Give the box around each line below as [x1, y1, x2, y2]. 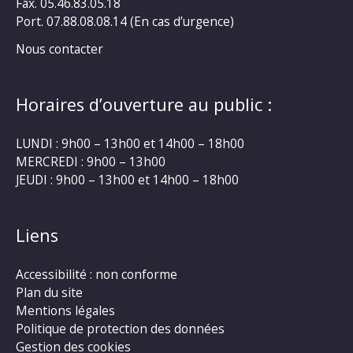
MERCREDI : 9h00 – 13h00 [16, 152, 165, 170]
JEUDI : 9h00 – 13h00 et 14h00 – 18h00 [16, 170, 239, 188]
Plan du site [16, 284, 83, 302]
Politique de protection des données [16, 320, 225, 338]
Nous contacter [16, 39, 103, 58]
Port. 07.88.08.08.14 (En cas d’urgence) [16, 12, 234, 30]
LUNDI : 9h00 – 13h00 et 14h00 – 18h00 [16, 134, 244, 152]
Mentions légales [16, 302, 115, 320]
